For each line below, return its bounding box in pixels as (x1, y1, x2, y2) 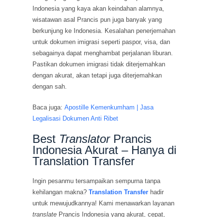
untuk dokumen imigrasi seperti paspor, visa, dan (32, 38, 170, 46)
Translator (59, 132, 110, 146)
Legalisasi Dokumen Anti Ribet (32, 114, 119, 122)
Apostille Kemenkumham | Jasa (64, 103, 154, 111)
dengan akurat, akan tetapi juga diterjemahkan (32, 72, 162, 79)
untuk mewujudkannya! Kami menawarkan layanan (32, 199, 175, 207)
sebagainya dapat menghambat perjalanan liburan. (32, 49, 173, 57)
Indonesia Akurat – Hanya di (32, 143, 177, 157)
